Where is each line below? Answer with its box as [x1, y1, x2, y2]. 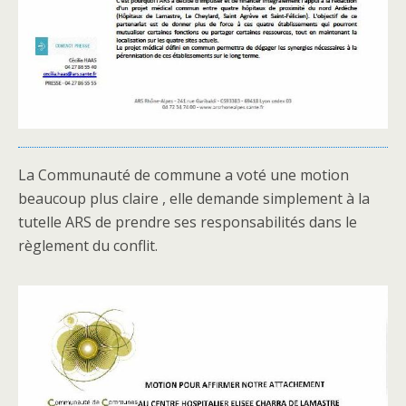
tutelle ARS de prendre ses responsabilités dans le [18, 211, 357, 232]
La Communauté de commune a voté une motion [18, 164, 349, 185]
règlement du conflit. [18, 235, 158, 256]
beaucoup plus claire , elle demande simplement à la [18, 188, 370, 208]
